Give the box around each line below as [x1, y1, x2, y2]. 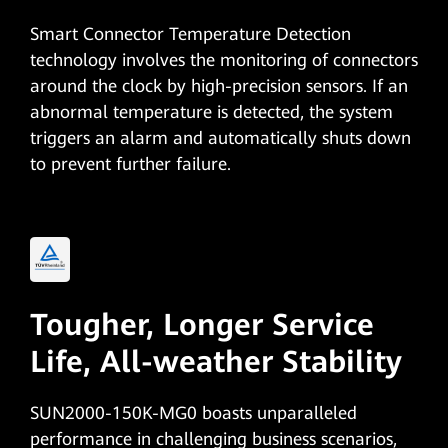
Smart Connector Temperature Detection [29, 23, 351, 44]
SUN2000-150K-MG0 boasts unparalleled [29, 403, 357, 424]
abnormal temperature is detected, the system [29, 101, 393, 122]
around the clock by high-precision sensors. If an [29, 75, 408, 96]
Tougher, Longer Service [29, 307, 374, 343]
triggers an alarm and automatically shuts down [29, 127, 411, 148]
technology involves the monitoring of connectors [29, 49, 418, 70]
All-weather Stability [99, 344, 402, 380]
